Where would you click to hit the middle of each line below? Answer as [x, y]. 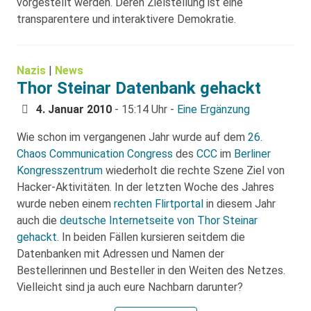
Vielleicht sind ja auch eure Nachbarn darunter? [130, 287]
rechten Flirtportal [159, 204]
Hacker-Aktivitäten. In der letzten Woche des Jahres [145, 187]
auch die [38, 220]
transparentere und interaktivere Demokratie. [126, 19]
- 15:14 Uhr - [144, 109]
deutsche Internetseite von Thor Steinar [159, 220]
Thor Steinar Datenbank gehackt [139, 88]
